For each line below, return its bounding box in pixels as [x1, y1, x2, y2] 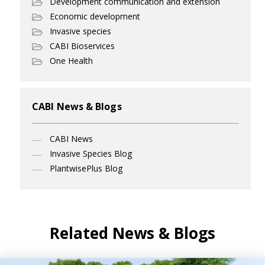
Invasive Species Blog [50, 147, 132, 159]
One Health [50, 54, 93, 66]
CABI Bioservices [50, 40, 115, 51]
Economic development [50, 10, 140, 22]
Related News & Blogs [50, 222, 215, 244]
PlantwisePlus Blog [50, 162, 122, 174]
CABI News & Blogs [32, 99, 122, 113]
